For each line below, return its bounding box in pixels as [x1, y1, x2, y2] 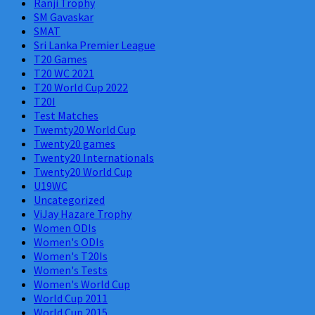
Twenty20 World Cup [34, 164, 132, 179]
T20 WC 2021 [34, 65, 94, 80]
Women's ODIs [34, 234, 104, 249]
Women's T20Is [34, 248, 108, 263]
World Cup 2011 [34, 290, 108, 305]
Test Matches [34, 108, 98, 122]
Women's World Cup [34, 276, 130, 291]
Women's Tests [34, 262, 108, 277]
